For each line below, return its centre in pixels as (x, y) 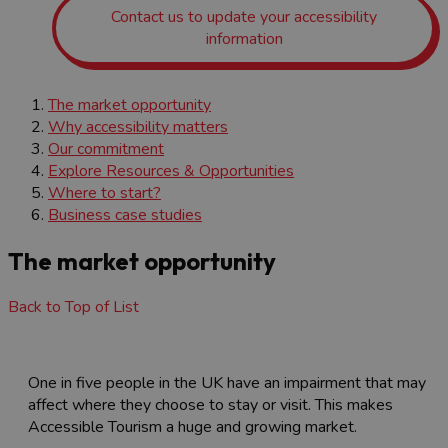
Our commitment (106, 148)
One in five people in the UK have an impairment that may (227, 382)
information (244, 38)
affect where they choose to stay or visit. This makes (210, 404)
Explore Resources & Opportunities (171, 170)
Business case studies (125, 214)
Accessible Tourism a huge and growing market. (192, 426)
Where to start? (104, 192)
